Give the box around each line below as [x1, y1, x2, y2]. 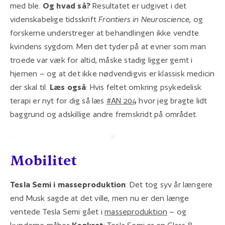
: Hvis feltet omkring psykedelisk [86, 82, 202, 92]
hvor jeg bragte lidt [137, 95, 207, 105]
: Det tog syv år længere [126, 179, 213, 189]
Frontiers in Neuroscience [98, 14, 190, 24]
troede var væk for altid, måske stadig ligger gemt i [10, 55, 193, 65]
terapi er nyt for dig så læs [10, 95, 106, 105]
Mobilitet [10, 151, 77, 170]
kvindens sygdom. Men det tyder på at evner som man [10, 41, 206, 51]
